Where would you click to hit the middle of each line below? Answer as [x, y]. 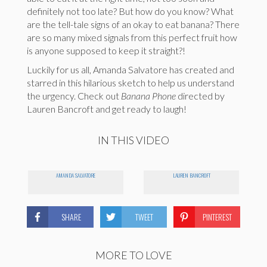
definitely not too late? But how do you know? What [130, 11]
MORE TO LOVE [133, 255]
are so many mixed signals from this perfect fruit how [132, 38]
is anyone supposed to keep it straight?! [106, 51]
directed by [200, 96]
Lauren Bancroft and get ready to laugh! [107, 109]
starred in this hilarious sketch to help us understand [131, 83]
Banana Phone [148, 96]
